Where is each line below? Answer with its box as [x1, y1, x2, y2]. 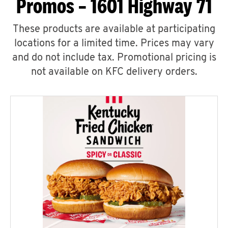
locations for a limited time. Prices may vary [14, 39, 214, 49]
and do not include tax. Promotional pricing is [12, 53, 216, 63]
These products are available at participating [13, 24, 215, 35]
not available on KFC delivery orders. [31, 67, 197, 77]
